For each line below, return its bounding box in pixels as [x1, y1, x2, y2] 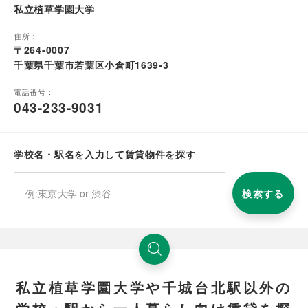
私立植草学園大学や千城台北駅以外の [16, 276, 292, 297]
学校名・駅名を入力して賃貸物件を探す [14, 146, 196, 161]
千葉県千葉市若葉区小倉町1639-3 [14, 57, 169, 71]
